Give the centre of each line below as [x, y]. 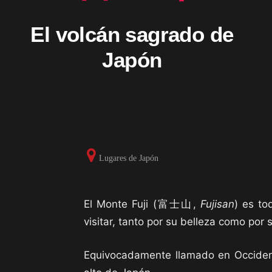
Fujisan [217, 204]
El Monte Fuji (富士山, [142, 204]
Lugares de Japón [129, 158]
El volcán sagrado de [132, 34]
